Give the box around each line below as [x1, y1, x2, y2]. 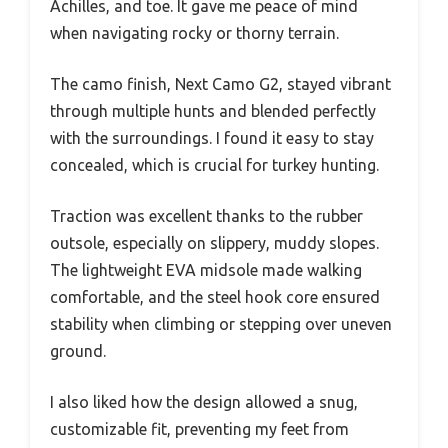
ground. [50, 341, 106, 360]
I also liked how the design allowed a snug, [50, 392, 358, 411]
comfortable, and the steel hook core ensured [50, 287, 380, 306]
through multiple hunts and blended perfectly [50, 101, 376, 120]
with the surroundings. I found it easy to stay [50, 128, 374, 147]
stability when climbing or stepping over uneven [50, 314, 392, 333]
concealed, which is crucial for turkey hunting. [50, 155, 379, 174]
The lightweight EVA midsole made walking [50, 260, 362, 279]
